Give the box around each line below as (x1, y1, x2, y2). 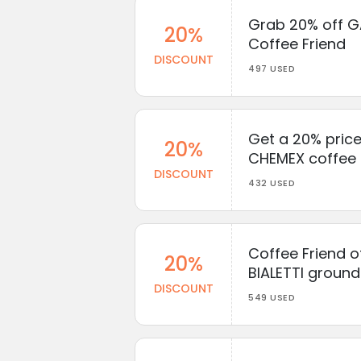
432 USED (248, 176, 295, 189)
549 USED (248, 290, 295, 304)
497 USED (248, 61, 295, 75)
